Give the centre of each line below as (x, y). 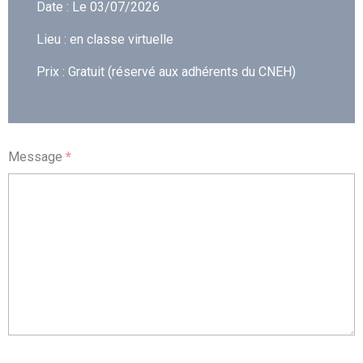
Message (37, 157)
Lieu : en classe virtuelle (105, 39)
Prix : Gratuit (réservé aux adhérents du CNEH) (166, 72)
